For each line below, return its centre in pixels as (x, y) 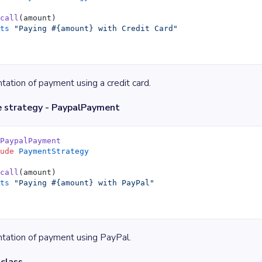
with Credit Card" (136, 28)
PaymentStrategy (52, 151)
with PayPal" (124, 183)
